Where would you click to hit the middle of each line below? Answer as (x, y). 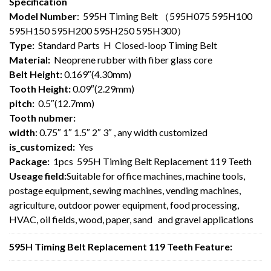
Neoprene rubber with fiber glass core (131, 59)
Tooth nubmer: (42, 117)
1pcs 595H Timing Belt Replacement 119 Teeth (151, 161)
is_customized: (42, 146)
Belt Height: (36, 74)
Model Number (43, 16)
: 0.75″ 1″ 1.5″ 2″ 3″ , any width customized (121, 132)
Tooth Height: (40, 88)
